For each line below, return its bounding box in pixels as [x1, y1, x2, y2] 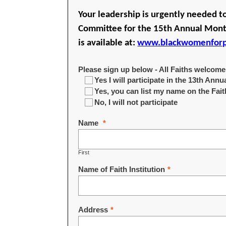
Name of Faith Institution [78, 165, 165, 174]
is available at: [78, 38, 138, 48]
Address [78, 205, 108, 214]
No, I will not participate [94, 98, 178, 107]
